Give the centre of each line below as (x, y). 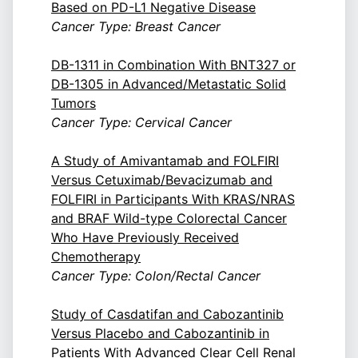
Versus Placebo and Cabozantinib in (160, 334)
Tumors (74, 103)
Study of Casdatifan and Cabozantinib (167, 314)
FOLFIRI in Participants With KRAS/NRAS (173, 199)
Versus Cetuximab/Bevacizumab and (162, 180)
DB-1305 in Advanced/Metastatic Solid (169, 84)
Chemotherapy (96, 257)
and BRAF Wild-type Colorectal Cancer (169, 219)
